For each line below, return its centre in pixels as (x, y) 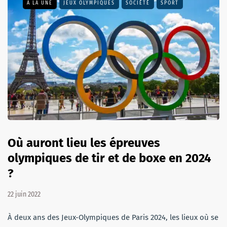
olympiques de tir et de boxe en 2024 (109, 158)
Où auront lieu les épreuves (84, 143)
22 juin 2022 (24, 195)
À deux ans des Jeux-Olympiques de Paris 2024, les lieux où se (113, 218)
